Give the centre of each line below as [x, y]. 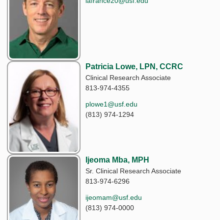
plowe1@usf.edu [111, 104]
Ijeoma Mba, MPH [117, 160]
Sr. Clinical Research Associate [133, 171]
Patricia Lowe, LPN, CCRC [134, 66]
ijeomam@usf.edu [114, 197]
